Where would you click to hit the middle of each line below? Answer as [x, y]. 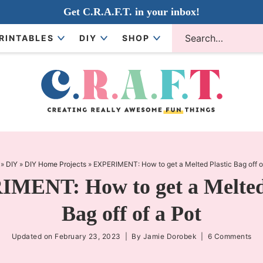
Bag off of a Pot [131, 214]
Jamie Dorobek [170, 236]
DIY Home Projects [55, 164]
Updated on [33, 236]
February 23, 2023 [88, 236]
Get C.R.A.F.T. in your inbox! [131, 12]
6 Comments [230, 236]
